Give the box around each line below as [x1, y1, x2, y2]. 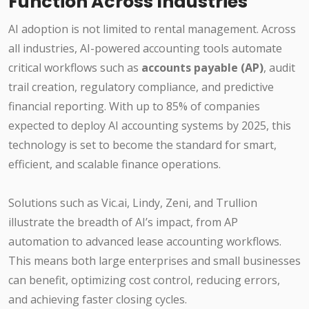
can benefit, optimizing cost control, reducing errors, [8, 272, 280, 288]
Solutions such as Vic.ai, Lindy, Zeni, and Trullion [8, 195, 257, 211]
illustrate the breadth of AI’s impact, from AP [8, 215, 238, 230]
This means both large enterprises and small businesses [8, 253, 301, 269]
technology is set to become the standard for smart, [8, 137, 277, 153]
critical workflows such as [8, 60, 141, 76]
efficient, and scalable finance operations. [8, 157, 221, 172]
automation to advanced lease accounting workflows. [8, 234, 281, 250]
